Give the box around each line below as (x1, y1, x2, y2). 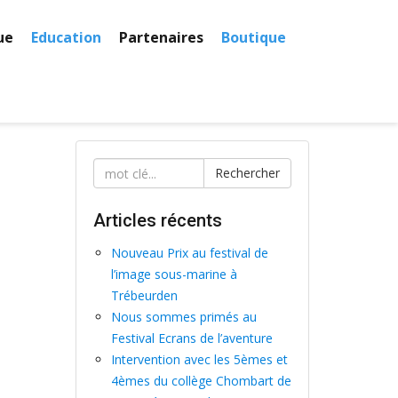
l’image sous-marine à (110, 266, 237, 283)
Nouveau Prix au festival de (110, 244, 268, 261)
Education (31, 28, 101, 47)
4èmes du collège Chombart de (110, 372, 291, 389)
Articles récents (92, 210, 222, 231)
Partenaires (119, 28, 203, 47)
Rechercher (214, 164, 280, 181)
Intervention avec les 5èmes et (110, 351, 288, 368)
